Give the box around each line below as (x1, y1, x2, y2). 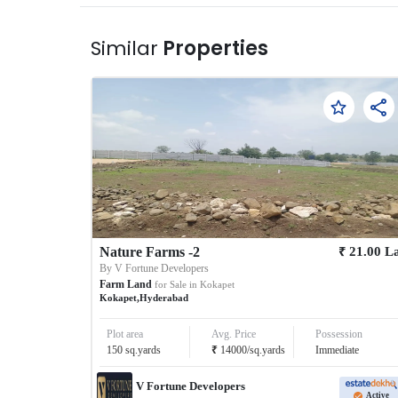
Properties (158, 34, 269, 62)
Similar (91, 34, 159, 62)
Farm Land (99, 277, 153, 291)
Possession (315, 328, 363, 341)
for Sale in (155, 278, 198, 290)
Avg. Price (211, 328, 256, 341)
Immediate (315, 344, 360, 357)
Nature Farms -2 (99, 243, 201, 259)
